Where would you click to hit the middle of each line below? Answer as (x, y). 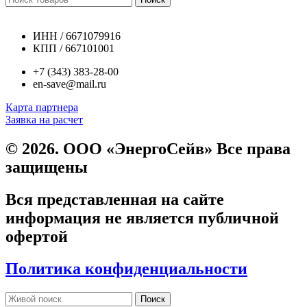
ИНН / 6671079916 (77, 36)
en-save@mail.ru (70, 84)
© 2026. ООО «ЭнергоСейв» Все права (148, 149)
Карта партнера (42, 108)
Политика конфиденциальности (126, 269)
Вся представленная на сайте (115, 200)
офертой (37, 237)
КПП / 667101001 (74, 49)
